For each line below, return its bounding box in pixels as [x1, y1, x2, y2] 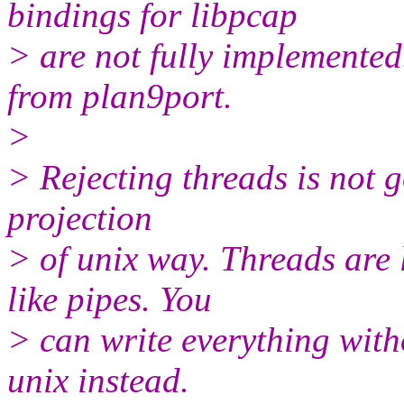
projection [7, 197, 152, 237]
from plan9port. [7, 76, 233, 115]
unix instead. [7, 360, 189, 399]
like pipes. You [7, 279, 212, 318]
